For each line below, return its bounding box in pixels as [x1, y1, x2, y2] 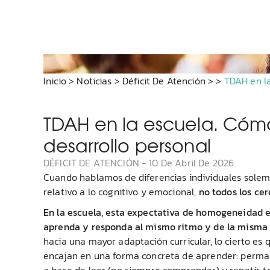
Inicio [43, 73, 66, 88]
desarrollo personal [43, 131, 211, 158]
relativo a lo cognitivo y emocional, [43, 184, 199, 199]
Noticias [77, 73, 112, 88]
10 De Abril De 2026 [149, 155, 234, 170]
